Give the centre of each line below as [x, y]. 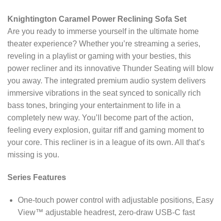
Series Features [37, 177]
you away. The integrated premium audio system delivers [107, 80]
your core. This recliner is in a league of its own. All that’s [106, 142]
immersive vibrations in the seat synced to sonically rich [104, 93]
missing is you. [33, 154]
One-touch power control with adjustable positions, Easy [115, 200]
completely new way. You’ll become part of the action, [100, 117]
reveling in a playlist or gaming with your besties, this [99, 56]
